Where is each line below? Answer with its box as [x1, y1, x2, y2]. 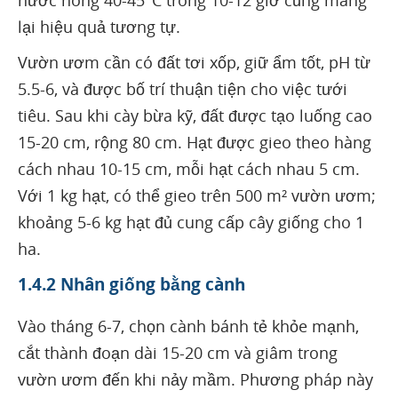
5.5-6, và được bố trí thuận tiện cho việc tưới [18, 77, 347, 99]
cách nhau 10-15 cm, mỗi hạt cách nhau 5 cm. [18, 157, 360, 179]
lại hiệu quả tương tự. [18, 15, 180, 37]
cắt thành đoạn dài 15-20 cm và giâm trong [18, 341, 338, 363]
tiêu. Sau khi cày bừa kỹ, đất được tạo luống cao [18, 104, 372, 126]
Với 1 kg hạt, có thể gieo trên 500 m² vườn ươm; [18, 184, 376, 206]
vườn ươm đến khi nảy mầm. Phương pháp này [18, 368, 373, 390]
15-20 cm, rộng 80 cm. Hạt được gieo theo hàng [18, 131, 371, 153]
